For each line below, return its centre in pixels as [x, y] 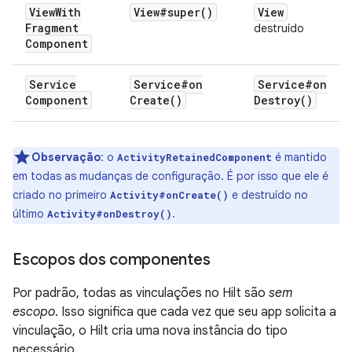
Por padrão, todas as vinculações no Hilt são [141, 293]
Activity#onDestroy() [110, 214]
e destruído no [268, 195]
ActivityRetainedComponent [194, 157]
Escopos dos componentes [112, 260]
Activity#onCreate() [169, 195]
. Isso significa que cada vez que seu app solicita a [196, 312]
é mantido [299, 157]
